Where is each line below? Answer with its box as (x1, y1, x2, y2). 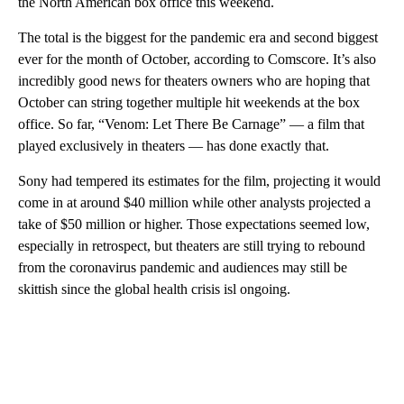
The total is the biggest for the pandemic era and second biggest (18, 29, 378, 45)
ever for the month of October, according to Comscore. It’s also (18, 50, 376, 67)
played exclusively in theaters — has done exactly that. (18, 137, 329, 153)
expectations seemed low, (225, 216, 370, 232)
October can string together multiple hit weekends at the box (18, 94, 360, 110)
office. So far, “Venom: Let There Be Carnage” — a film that (18, 115, 364, 132)
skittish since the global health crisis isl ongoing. (18, 280, 290, 297)
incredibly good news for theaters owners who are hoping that (18, 72, 370, 88)
